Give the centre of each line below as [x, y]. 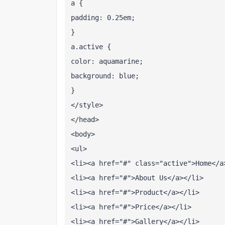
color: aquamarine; [107, 61]
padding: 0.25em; [103, 18]
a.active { [91, 47]
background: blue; [105, 76]
